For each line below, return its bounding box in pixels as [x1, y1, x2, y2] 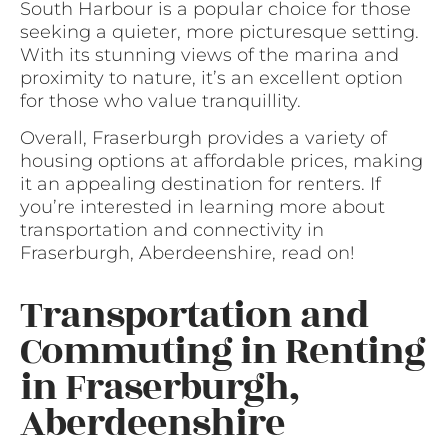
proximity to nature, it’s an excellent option [20, 66, 403, 89]
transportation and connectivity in [20, 219, 324, 242]
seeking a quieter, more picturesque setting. [20, 20, 419, 43]
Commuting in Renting [20, 323, 425, 381]
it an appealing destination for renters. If [20, 173, 381, 196]
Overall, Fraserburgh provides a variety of [20, 127, 387, 150]
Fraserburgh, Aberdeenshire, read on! [20, 242, 355, 265]
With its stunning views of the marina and [20, 43, 399, 66]
